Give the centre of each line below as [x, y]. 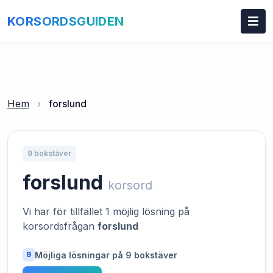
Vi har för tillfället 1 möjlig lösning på [106, 211]
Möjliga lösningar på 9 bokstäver [106, 255]
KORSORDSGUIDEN [66, 21]
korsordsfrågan [60, 226]
